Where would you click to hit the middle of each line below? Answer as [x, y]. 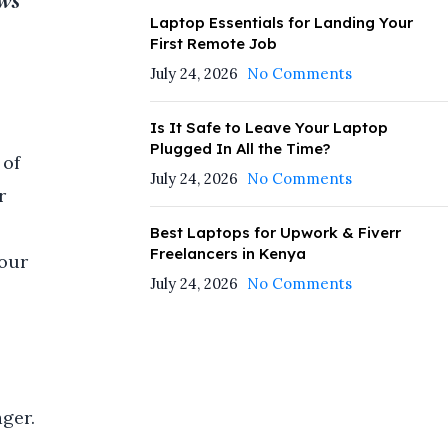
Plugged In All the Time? [239, 148]
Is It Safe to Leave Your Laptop [268, 127]
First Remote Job [213, 43]
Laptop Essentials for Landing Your [281, 22]
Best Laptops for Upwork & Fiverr [275, 232]
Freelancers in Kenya [227, 253]
